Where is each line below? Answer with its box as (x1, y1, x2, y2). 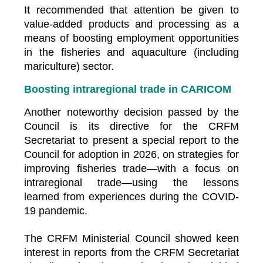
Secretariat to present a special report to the (24, 134, 239, 146)
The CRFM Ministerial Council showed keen (24, 232, 239, 244)
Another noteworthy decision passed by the (24, 106, 239, 118)
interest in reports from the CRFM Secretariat (24, 246, 239, 258)
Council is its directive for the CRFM (24, 120, 239, 132)
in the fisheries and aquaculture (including (24, 46, 239, 58)
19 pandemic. (24, 204, 88, 217)
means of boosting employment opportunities (24, 32, 239, 44)
